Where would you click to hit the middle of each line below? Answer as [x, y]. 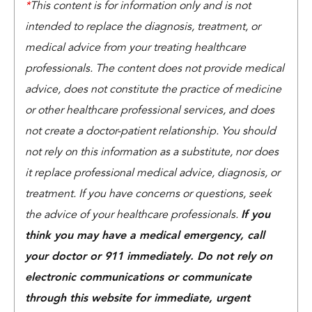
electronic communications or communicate [138, 278]
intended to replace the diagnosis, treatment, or [143, 28]
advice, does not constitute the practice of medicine [153, 90]
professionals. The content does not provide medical [155, 69]
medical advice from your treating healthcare [135, 48]
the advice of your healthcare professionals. [133, 216]
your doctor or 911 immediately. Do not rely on [149, 257]
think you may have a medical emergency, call [145, 236]
